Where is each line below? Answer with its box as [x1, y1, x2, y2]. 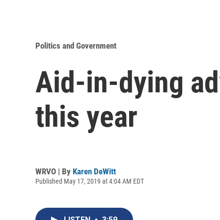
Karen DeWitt [73, 166, 116, 176]
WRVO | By [35, 166, 73, 176]
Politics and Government [35, 41, 116, 51]
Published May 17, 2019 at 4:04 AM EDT [35, 177, 144, 185]
